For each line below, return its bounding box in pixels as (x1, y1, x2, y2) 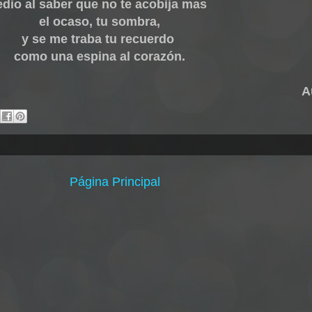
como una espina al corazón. (13, 49, 185, 63)
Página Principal (69, 175, 160, 189)
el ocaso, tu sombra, (38, 15, 160, 29)
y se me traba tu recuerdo (21, 32, 178, 46)
